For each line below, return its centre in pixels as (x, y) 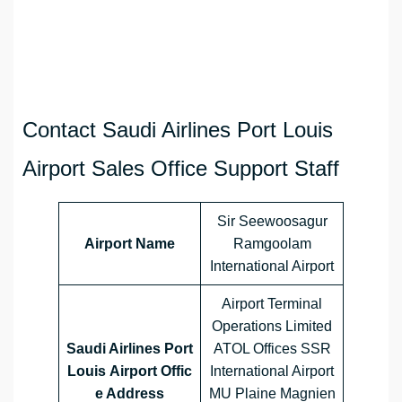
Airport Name (130, 244)
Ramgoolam (272, 244)
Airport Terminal (272, 304)
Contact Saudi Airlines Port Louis (178, 130)
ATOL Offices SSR (272, 349)
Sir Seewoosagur (272, 222)
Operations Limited (272, 327)
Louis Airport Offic (130, 371)
